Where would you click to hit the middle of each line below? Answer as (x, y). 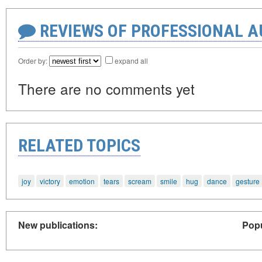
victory (50, 181)
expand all (131, 61)
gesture (248, 181)
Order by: (34, 61)
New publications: (58, 225)
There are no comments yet (106, 89)
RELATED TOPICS (79, 146)
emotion (82, 181)
